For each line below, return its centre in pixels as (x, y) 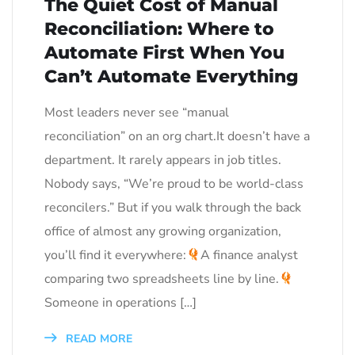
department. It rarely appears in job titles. (163, 160)
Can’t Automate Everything (172, 76)
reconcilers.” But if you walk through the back (173, 208)
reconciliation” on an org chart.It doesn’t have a (177, 136)
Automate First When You (164, 53)
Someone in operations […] (120, 303)
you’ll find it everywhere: (115, 255)
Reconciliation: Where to (159, 29)
